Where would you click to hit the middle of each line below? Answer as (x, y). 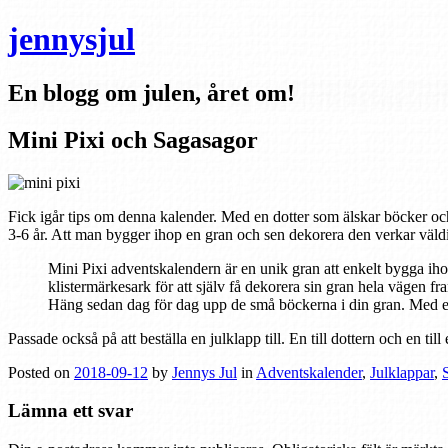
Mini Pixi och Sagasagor (133, 139)
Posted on (41, 372)
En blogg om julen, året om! (151, 92)
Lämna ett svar (70, 411)
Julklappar (402, 372)
